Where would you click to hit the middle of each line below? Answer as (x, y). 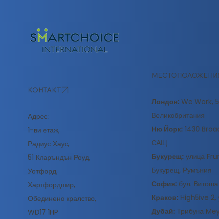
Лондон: (165, 102)
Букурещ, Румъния (181, 170)
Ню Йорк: (167, 129)
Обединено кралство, (62, 199)
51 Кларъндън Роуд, (59, 158)
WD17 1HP (43, 212)
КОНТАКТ (44, 90)
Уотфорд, (43, 171)
